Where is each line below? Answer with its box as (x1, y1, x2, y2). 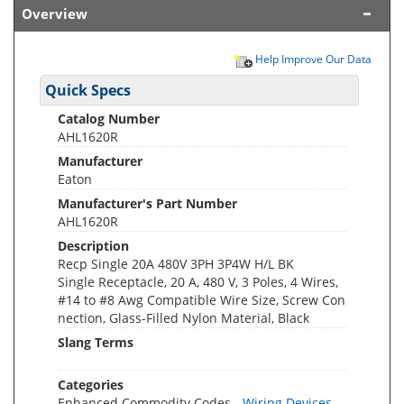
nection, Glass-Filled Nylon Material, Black (58, 309, 309, 326)
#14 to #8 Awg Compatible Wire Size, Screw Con (58, 291, 345, 308)
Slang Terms (58, 334, 133, 351)
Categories (58, 376, 124, 393)
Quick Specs (45, 80, 131, 100)
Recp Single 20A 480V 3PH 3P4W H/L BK (58, 255, 294, 272)
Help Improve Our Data (252, 51, 372, 66)
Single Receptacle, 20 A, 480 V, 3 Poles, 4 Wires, (58, 273, 338, 290)
